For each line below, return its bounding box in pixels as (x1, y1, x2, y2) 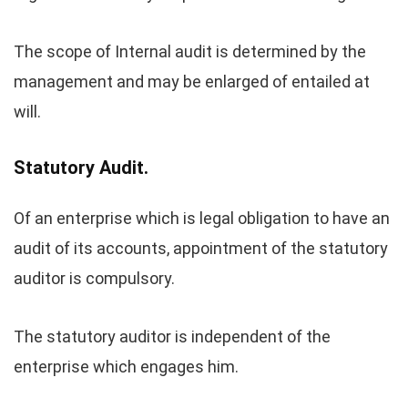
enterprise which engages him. (14, 357, 239, 376)
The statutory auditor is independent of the (14, 327, 331, 346)
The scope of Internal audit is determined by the (14, 42, 366, 61)
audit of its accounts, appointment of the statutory (14, 239, 388, 258)
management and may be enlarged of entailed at (14, 72, 370, 91)
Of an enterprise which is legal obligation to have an (14, 209, 390, 228)
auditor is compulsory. (14, 269, 175, 288)
